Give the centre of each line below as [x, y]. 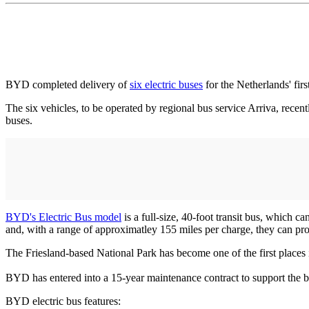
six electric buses [166, 85]
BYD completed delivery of [68, 85]
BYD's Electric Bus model [63, 217]
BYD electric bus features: [63, 301]
